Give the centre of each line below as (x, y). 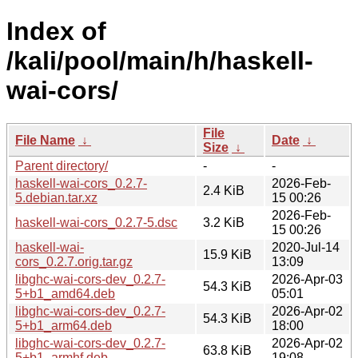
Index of (56, 32)
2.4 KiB (224, 190)
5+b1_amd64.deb (65, 293)
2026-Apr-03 (307, 279)
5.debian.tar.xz (56, 197)
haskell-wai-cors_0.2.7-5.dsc (96, 222)
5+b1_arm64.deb (64, 325)
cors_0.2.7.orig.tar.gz (74, 261)
